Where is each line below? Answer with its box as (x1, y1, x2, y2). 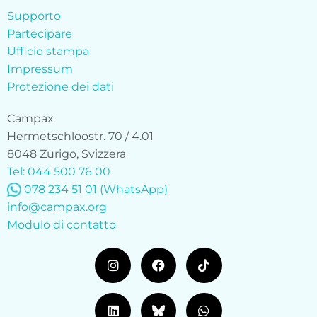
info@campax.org (7, 200, 107, 214)
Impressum (7, 62, 73, 76)
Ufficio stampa (7, 44, 89, 58)
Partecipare (7, 26, 72, 40)
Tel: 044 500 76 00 (7, 164, 110, 178)
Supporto (7, 8, 61, 23)
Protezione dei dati (7, 79, 114, 93)
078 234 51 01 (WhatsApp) (24, 182, 168, 196)
